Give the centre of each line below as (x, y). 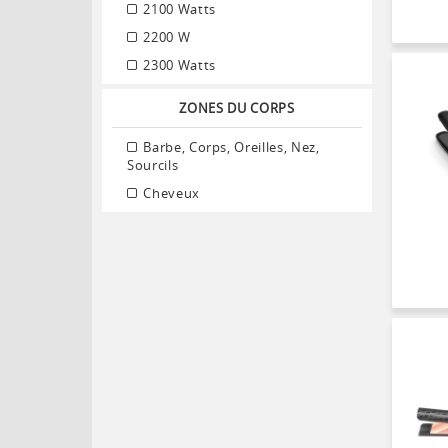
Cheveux (169, 192)
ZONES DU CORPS (237, 107)
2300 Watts (177, 64)
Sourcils (153, 164)
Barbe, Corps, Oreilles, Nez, (229, 146)
